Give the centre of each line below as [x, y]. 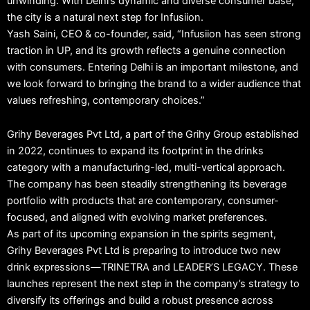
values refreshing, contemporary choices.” [106, 100]
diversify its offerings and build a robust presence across [140, 301]
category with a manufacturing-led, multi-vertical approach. [146, 168]
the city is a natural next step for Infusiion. [105, 17]
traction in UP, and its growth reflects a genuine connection [146, 50]
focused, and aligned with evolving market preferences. [137, 218]
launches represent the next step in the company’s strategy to [153, 284]
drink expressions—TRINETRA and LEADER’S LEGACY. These [152, 267]
